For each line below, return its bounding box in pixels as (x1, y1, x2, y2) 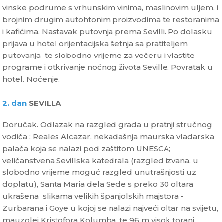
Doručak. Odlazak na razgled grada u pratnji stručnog (2, 120, 212, 130)
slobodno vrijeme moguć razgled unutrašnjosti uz (2, 167, 196, 177)
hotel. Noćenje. (2, 74, 60, 84)
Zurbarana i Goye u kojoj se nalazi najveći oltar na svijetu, (2, 203, 218, 213)
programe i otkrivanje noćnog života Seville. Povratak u (2, 62, 213, 72)
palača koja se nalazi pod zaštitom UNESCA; (2, 144, 170, 154)
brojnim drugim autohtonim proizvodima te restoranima (2, 15, 219, 25)
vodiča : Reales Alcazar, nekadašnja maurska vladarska (2, 132, 214, 142)
